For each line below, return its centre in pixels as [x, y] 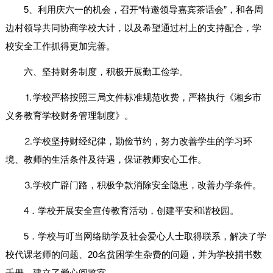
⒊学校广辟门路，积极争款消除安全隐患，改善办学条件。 [142, 185]
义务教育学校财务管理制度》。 [69, 116]
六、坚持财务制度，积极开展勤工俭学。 [106, 72]
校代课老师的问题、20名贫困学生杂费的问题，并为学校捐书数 [133, 255]
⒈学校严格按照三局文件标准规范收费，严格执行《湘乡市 [142, 97]
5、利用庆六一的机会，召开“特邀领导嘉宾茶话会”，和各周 [143, 10]
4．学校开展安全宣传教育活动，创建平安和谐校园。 [131, 211]
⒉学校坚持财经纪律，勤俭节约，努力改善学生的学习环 [138, 141]
